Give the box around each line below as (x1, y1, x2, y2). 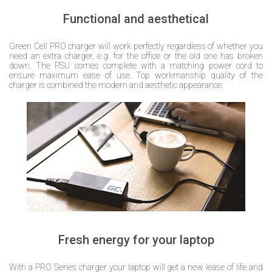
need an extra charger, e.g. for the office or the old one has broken (9, 51, 263, 61)
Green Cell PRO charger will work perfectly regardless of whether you (9, 41, 263, 52)
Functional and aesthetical (63, 12, 209, 27)
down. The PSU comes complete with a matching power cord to (9, 61, 263, 71)
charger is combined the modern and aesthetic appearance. (9, 80, 223, 90)
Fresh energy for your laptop (58, 233, 214, 248)
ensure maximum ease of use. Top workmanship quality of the (9, 70, 263, 81)
